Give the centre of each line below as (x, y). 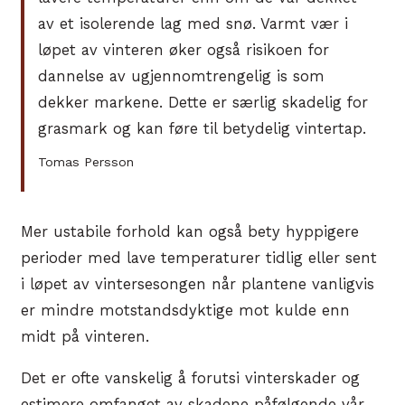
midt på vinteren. (85, 337)
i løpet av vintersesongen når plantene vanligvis (198, 285)
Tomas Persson (86, 162)
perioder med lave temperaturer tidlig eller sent (199, 259)
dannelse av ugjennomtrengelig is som (182, 77)
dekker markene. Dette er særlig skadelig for (203, 103)
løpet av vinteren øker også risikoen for (184, 51)
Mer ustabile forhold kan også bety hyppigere (190, 232)
